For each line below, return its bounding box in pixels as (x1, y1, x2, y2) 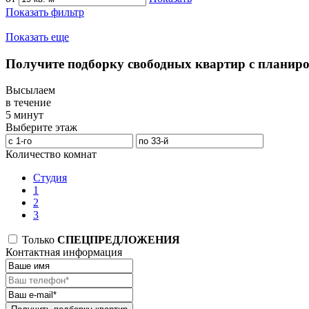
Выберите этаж (6, 121, 77, 134)
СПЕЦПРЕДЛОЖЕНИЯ (57, 234, 180, 246)
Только (19, 234, 57, 246)
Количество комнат (6, 148, 97, 161)
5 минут (6, 109, 43, 121)
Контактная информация (6, 246, 122, 259)
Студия (33, 172, 67, 184)
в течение (6, 97, 51, 109)
